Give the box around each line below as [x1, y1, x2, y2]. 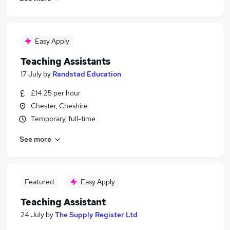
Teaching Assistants [21, 55, 110, 67]
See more [20, 134, 51, 144]
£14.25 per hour [31, 88, 81, 98]
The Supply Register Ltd [55, 210, 138, 219]
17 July [21, 69, 42, 79]
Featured [24, 177, 54, 186]
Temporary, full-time [31, 114, 95, 123]
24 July [21, 210, 44, 219]
